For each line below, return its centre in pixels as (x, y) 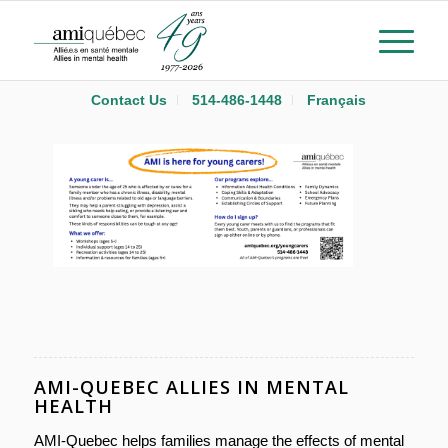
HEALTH (73, 406)
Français (337, 100)
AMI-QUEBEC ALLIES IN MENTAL (191, 387)
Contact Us (129, 100)
